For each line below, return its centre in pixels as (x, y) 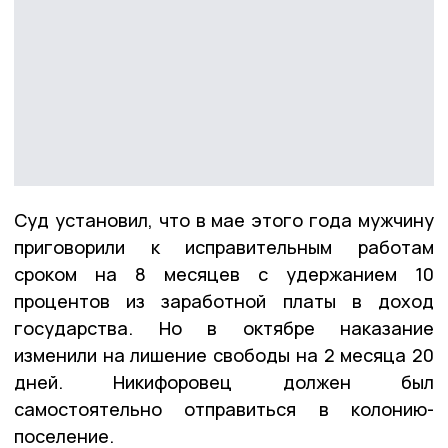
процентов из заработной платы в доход (224, 301)
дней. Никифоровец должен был (224, 382)
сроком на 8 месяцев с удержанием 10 (224, 274)
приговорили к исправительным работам (224, 247)
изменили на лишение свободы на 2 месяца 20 (224, 355)
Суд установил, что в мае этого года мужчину (224, 220)
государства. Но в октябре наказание (224, 328)
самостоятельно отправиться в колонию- (224, 409)
